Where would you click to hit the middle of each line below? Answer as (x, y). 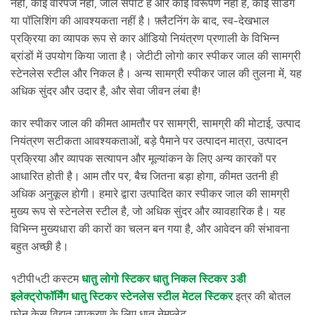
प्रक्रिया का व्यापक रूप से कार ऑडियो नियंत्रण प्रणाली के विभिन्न (145, 39)
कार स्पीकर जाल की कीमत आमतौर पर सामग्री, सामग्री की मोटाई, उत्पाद (155, 123)
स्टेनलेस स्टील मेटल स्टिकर (176, 296)
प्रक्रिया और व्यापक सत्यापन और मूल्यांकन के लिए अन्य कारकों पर (143, 158)
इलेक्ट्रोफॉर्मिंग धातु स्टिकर (64, 296)
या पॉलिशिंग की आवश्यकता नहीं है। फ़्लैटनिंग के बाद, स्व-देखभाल (140, 21)
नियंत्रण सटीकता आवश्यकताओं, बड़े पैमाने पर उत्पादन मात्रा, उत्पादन (149, 141)
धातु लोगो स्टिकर (116, 278)
